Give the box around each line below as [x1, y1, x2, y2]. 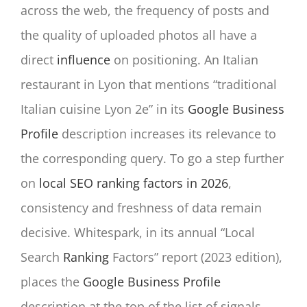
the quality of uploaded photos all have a [21, 26, 257, 43]
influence [57, 51, 110, 68]
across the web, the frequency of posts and [21, 1, 269, 19]
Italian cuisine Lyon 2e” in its [21, 100, 188, 117]
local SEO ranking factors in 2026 [39, 174, 228, 191]
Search [21, 248, 63, 265]
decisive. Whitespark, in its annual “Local [21, 223, 255, 241]
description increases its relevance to [58, 125, 276, 142]
